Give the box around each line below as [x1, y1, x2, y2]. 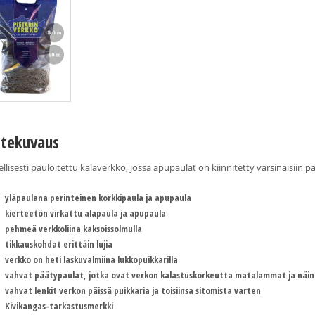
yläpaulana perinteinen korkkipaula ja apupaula [4, 191, 191, 205]
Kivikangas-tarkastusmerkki [4, 300, 113, 313]
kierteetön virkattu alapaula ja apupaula [4, 207, 166, 220]
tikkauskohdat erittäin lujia [4, 238, 112, 251]
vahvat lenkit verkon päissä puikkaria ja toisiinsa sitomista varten [4, 284, 261, 297]
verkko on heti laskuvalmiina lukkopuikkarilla [4, 253, 178, 266]
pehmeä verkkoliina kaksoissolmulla [4, 222, 142, 236]
